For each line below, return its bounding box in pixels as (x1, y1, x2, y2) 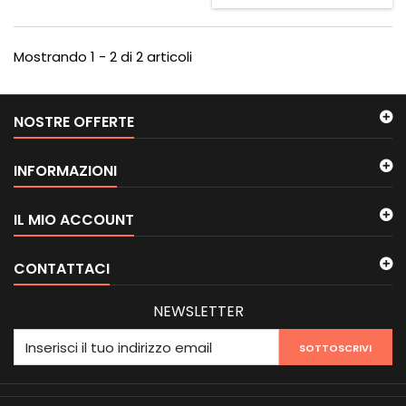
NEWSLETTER (153, 301, 244, 323)
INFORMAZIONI (14, 160, 117, 182)
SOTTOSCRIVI (299, 341, 372, 356)
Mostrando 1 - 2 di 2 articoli (14, 47, 192, 67)
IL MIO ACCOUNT (14, 209, 134, 231)
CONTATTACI (14, 258, 110, 280)
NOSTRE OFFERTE (14, 111, 134, 133)
